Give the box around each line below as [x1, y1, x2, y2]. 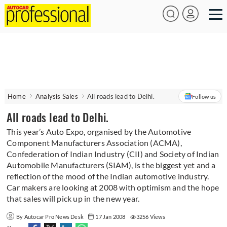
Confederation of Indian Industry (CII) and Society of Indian [7, 149, 219, 159]
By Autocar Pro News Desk [16, 213, 85, 220]
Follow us [192, 93, 216, 100]
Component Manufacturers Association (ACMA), [7, 138, 182, 147]
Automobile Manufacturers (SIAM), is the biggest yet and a [7, 160, 216, 170]
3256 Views [136, 213, 165, 220]
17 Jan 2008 [94, 213, 127, 220]
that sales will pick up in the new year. [7, 194, 140, 203]
